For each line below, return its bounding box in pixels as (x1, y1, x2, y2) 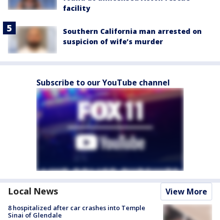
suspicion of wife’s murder (63, 36, 163, 46)
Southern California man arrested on (63, 26, 202, 36)
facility (63, 3, 90, 13)
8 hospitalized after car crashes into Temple (8, 203, 145, 212)
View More (165, 186, 207, 197)
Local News (8, 185, 58, 197)
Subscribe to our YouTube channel (36, 77, 170, 88)
